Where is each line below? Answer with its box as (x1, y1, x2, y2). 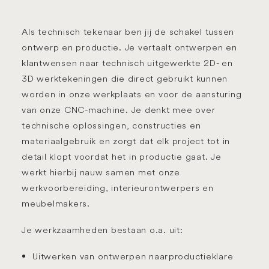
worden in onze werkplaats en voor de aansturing (22, 88, 242, 100)
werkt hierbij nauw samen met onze (22, 166, 180, 178)
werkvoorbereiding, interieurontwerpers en (22, 182, 214, 193)
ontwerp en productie (22, 41, 119, 53)
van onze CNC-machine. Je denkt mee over (22, 104, 216, 115)
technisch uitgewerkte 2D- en (101, 57, 233, 68)
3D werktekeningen (22, 73, 108, 84)
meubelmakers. (22, 198, 90, 209)
